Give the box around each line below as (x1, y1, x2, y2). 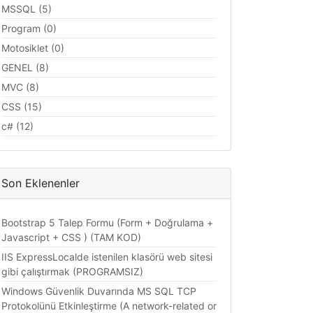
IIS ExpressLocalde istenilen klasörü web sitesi (1, 251, 212, 263)
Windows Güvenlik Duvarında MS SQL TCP (1, 285, 196, 298)
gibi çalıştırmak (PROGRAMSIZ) (1, 265, 143, 278)
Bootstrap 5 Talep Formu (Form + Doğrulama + (1, 217, 213, 229)
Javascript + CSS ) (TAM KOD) (1, 231, 141, 244)
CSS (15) (1, 101, 42, 113)
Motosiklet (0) (1, 42, 64, 54)
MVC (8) (1, 81, 39, 94)
